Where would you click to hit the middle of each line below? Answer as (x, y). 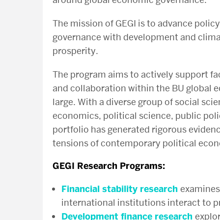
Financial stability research (120, 189)
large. (65, 102)
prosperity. (75, 51)
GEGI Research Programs (108, 166)
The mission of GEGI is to (105, 23)
